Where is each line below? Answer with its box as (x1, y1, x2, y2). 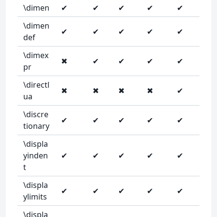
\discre (23, 109, 48, 120)
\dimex (23, 50, 48, 61)
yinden (23, 150, 48, 161)
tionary (23, 121, 49, 131)
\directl (23, 79, 49, 90)
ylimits (23, 191, 47, 202)
